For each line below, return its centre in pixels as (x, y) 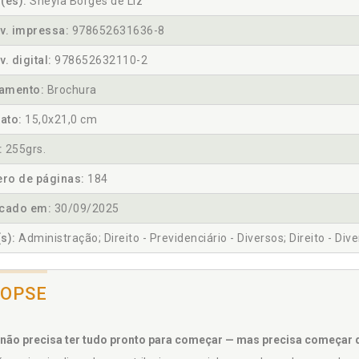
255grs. (24, 149)
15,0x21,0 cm (59, 120)
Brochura (71, 90)
